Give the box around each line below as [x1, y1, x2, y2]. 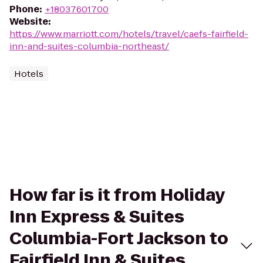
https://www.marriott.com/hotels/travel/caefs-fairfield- [9, 28, 248, 40]
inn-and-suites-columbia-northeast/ [9, 40, 169, 52]
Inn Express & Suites [9, 205, 184, 228]
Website [9, 15, 48, 28]
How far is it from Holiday [9, 184, 225, 207]
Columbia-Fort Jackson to [9, 227, 228, 250]
